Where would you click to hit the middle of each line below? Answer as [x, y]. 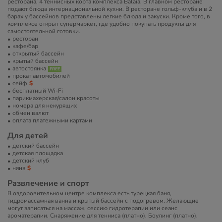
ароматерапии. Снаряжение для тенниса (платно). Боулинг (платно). [103, 216]
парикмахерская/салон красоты [56, 98]
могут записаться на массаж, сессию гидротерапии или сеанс [92, 208]
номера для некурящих [45, 106]
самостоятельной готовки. [44, 31]
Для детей [28, 136]
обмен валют [30, 113]
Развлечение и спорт [48, 183]
